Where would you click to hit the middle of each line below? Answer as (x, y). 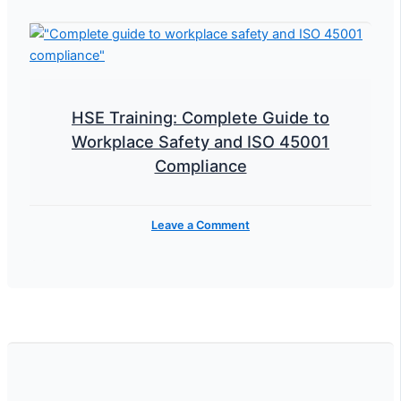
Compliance (200, 166)
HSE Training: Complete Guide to (200, 118)
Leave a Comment (200, 226)
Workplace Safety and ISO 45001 (200, 142)
